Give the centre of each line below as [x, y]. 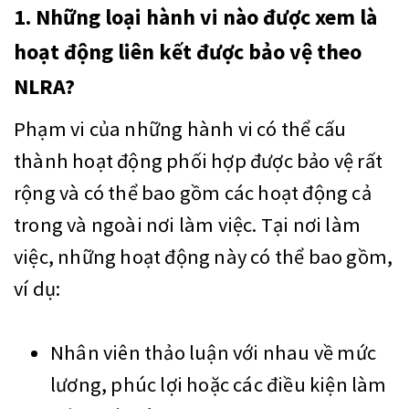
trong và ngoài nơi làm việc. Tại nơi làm [187, 225]
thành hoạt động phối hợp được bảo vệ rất [199, 161]
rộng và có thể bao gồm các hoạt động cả [193, 193]
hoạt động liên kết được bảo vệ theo [188, 52]
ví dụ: [39, 289]
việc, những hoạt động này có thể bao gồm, [204, 257]
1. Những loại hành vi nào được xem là [195, 17]
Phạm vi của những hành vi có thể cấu [180, 129]
